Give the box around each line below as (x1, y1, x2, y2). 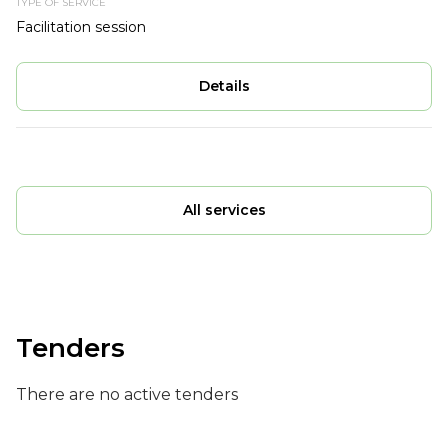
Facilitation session (16, 18, 146, 36)
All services (182, 201, 266, 219)
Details (198, 77, 250, 95)
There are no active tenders (16, 385, 238, 404)
